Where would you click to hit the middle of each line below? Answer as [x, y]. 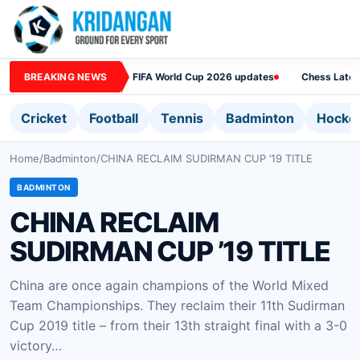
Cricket [44, 118]
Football [114, 118]
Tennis [182, 118]
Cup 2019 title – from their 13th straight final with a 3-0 [178, 325]
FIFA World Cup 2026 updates [204, 76]
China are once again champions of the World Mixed [169, 285]
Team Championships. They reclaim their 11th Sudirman [177, 305]
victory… [36, 346]
